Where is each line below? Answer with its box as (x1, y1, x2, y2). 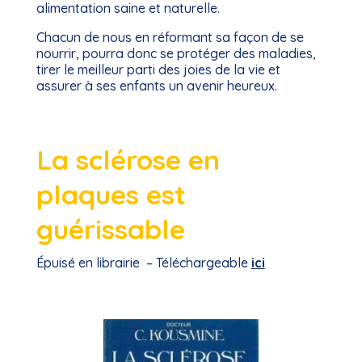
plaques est (36, 177, 186, 211)
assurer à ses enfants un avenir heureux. (36, 78, 277, 94)
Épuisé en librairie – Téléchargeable (36, 255, 251, 271)
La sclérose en (36, 142, 220, 176)
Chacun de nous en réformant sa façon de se (36, 29, 304, 45)
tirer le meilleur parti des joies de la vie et (36, 61, 280, 78)
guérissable (36, 212, 185, 246)
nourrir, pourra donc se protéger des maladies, (36, 45, 316, 61)
